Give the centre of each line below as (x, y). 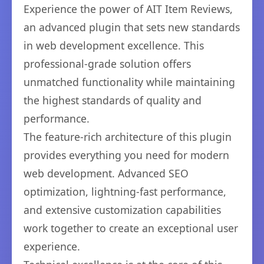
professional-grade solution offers (107, 64)
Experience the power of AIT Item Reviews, (128, 9)
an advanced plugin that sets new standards (132, 27)
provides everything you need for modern (126, 155)
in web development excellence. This (114, 45)
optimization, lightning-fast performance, (125, 192)
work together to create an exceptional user (131, 228)
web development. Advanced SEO (106, 173)
